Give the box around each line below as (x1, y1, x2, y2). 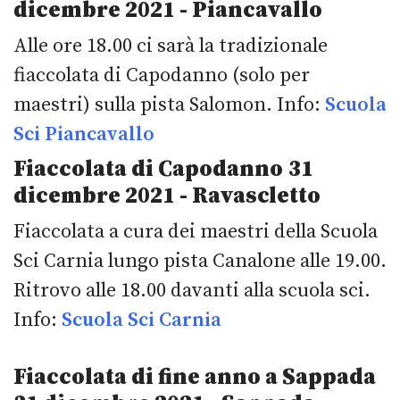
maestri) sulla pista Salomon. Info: (13, 92, 325, 117)
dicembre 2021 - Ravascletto (13, 181, 321, 210)
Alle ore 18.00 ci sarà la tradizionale (13, 33, 328, 58)
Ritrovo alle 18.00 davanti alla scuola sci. (13, 278, 371, 303)
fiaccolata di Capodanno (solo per (13, 62, 310, 87)
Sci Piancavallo (13, 121, 154, 146)
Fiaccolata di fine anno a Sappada (13, 362, 376, 391)
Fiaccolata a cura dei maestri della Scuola (13, 219, 378, 244)
